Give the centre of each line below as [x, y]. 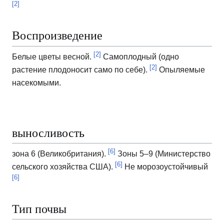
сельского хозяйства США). [63, 166]
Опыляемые [181, 69]
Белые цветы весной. [53, 56]
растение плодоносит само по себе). [81, 69]
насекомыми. [36, 82]
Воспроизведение [57, 35]
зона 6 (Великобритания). [60, 153]
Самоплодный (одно [140, 56]
